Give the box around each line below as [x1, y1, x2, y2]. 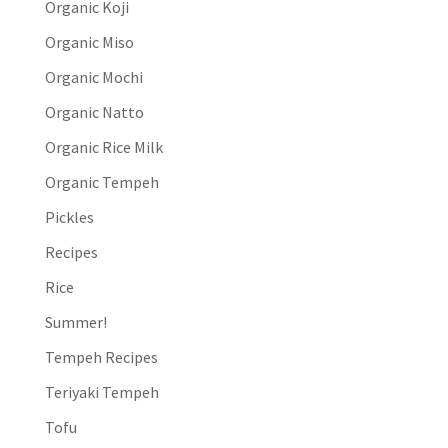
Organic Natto [44, 101, 144, 122]
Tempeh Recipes [44, 346, 158, 367]
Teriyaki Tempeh [44, 381, 159, 402]
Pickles [44, 206, 94, 227]
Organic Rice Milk [44, 136, 163, 157]
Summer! [44, 311, 107, 332]
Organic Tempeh [44, 171, 159, 192]
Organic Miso [44, 31, 134, 52]
